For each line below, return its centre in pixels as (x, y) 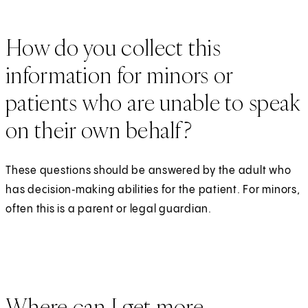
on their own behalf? (99, 130)
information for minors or (119, 75)
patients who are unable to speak (153, 102)
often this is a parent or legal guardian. (109, 210)
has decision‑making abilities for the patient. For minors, (153, 190)
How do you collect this (113, 47)
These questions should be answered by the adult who (148, 171)
